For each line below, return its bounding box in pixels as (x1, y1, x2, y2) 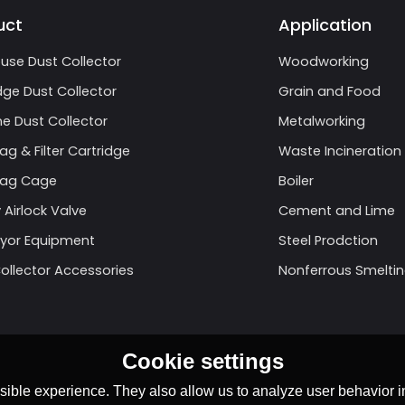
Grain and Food (278, 82, 381, 101)
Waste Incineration (278, 142, 401, 161)
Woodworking (278, 52, 369, 71)
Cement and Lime (278, 202, 395, 221)
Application (278, 13, 372, 36)
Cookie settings (121, 349, 284, 374)
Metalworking (278, 112, 365, 131)
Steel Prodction (278, 231, 378, 250)
